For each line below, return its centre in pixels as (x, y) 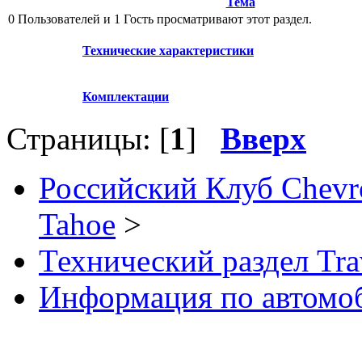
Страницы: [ (88, 139)
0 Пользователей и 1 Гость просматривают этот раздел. (160, 19)
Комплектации (126, 97)
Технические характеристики (168, 51)
